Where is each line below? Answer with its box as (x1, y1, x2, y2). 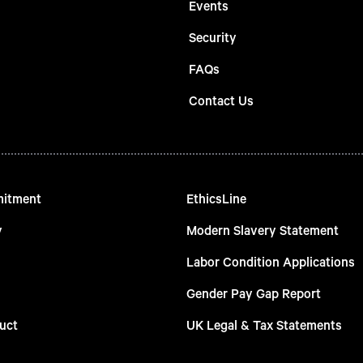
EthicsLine (186, 190, 246, 207)
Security (188, 28, 237, 46)
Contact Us (188, 92, 254, 109)
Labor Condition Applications (186, 253, 355, 271)
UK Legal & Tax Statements (186, 316, 342, 334)
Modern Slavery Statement (186, 221, 339, 239)
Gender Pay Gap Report (186, 284, 321, 302)
